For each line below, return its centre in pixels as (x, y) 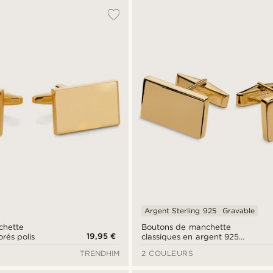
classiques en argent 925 (190, 237)
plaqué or (161, 247)
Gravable (238, 211)
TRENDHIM (100, 253)
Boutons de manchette (186, 227)
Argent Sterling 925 (180, 211)
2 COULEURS (168, 253)
